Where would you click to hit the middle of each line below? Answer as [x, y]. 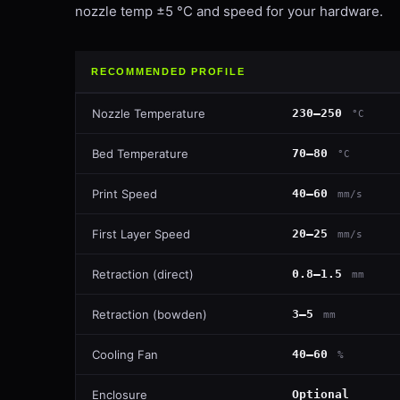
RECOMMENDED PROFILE [168, 71]
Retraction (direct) [143, 274]
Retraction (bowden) [150, 314]
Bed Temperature [140, 154]
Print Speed [125, 194]
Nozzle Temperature [149, 113]
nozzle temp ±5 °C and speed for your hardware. [229, 11]
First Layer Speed [141, 234]
